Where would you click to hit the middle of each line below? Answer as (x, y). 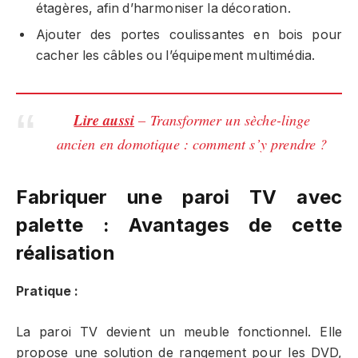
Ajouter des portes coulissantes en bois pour (189, 35)
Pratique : (48, 292)
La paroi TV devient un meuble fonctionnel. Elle (179, 332)
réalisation (66, 253)
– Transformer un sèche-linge (224, 119)
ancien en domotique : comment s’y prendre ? (192, 143)
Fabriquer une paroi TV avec (179, 197)
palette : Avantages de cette (179, 225)
